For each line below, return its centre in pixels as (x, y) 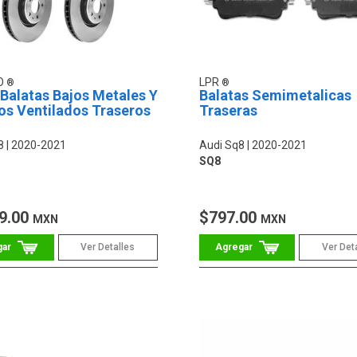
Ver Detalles (108, 247)
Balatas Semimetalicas (275, 96)
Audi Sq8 (222, 145)
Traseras (228, 111)
